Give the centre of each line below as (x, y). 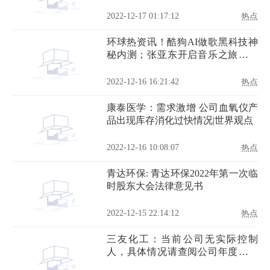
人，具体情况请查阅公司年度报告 (182, 252)
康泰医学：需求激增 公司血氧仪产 (182, 108)
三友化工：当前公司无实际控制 (182, 239)
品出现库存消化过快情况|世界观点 (180, 120)
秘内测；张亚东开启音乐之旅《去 (182, 55)
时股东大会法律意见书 (155, 186)
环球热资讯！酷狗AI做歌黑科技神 (182, 42)
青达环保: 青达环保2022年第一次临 (182, 173)
